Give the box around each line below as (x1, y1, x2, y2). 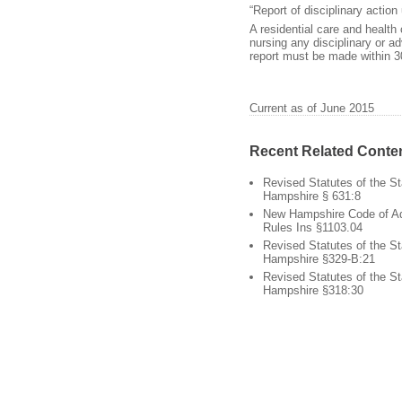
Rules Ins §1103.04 (263, 221, 363, 235)
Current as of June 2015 (249, 101, 374, 116)
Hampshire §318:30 (263, 284, 363, 298)
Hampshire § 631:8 (263, 189, 361, 204)
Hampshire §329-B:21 (263, 252, 375, 267)
